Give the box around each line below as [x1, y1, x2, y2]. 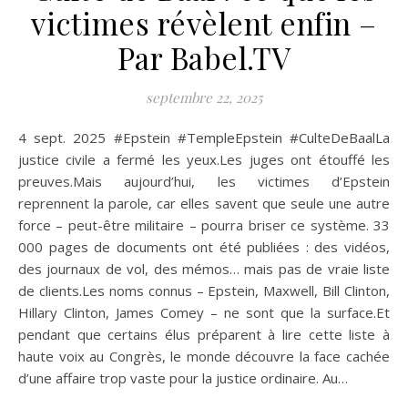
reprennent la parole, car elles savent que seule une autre [18, 194, 390, 213]
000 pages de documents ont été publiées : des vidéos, [18, 238, 390, 257]
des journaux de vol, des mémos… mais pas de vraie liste [18, 260, 390, 279]
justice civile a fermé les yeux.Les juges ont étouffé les [18, 150, 390, 169]
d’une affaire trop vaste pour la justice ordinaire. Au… [18, 369, 348, 388]
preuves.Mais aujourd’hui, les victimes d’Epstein [18, 172, 390, 191]
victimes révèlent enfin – [31, 3, 377, 44]
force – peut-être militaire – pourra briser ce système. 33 [18, 216, 390, 235]
